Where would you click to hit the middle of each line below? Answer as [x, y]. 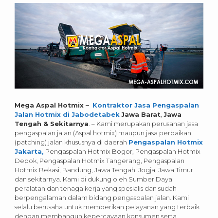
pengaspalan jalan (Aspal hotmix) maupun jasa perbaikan [103, 133]
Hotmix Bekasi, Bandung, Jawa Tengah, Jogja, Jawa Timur [104, 170]
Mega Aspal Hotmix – [53, 105]
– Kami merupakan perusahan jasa [145, 124]
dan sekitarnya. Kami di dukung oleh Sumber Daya [93, 179]
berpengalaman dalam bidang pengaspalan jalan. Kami [102, 198]
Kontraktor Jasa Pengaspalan [146, 105]
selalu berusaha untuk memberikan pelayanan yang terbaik [107, 207]
